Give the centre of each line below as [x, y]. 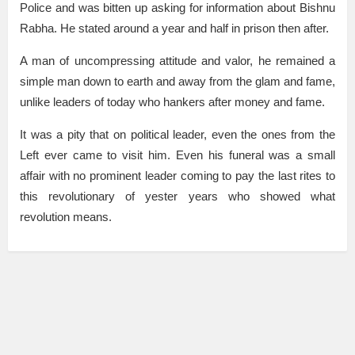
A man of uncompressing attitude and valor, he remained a [177, 61]
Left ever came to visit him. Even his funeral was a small [177, 155]
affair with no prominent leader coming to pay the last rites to [177, 176]
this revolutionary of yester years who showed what [177, 197]
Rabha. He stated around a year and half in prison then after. [174, 29]
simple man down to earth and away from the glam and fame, [177, 82]
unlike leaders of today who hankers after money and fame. [172, 102]
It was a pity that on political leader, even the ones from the [177, 135]
